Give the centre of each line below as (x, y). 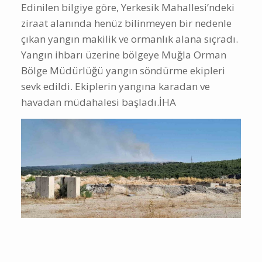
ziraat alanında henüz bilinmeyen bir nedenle (126, 23)
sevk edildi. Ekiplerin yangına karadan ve (116, 87)
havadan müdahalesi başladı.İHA (99, 102)
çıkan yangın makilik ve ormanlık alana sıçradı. (130, 39)
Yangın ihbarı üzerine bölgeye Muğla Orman (124, 55)
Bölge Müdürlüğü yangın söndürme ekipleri (123, 71)
